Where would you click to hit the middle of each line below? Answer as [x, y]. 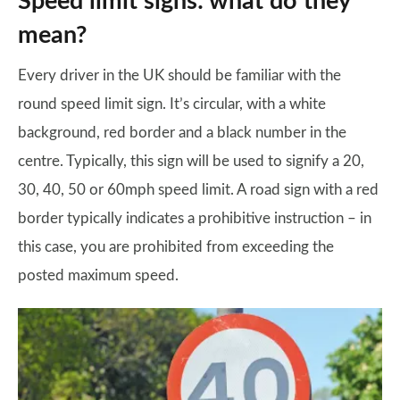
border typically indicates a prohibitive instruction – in [195, 219]
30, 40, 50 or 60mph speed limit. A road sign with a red [198, 190]
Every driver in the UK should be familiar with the [179, 76]
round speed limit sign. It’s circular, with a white [172, 104]
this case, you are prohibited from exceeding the [176, 247]
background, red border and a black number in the [182, 133]
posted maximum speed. [100, 276]
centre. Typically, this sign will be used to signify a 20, [191, 162]
